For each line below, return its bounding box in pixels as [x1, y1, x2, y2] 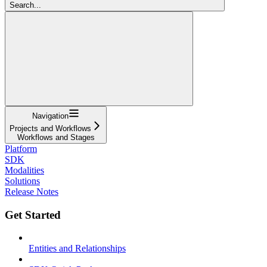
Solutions [5, 175, 40, 186]
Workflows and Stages [17, 132, 95, 142]
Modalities [5, 164, 44, 175]
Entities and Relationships [29, 243, 126, 254]
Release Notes [5, 186, 58, 197]
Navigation [32, 111, 69, 120]
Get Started [5, 208, 61, 221]
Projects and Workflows [10, 123, 91, 133]
